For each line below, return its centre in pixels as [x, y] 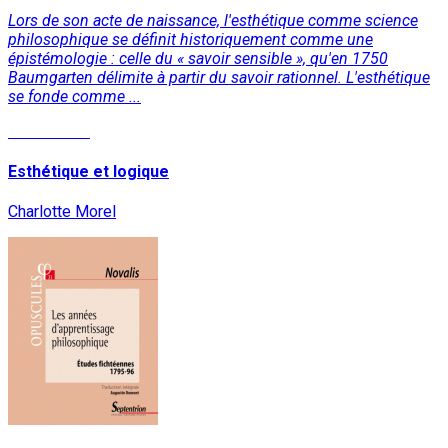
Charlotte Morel [62, 212]
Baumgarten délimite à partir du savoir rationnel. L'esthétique [219, 77]
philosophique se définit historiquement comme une [190, 39]
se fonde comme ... [74, 96]
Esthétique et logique [88, 171]
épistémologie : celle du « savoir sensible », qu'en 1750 [198, 58]
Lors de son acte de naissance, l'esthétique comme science [213, 20]
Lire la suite [49, 131]
